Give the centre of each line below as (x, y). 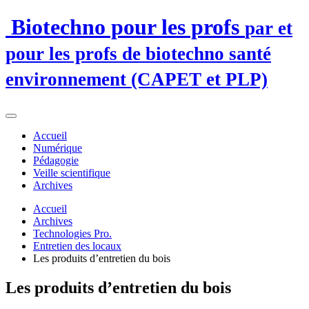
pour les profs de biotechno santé (138, 54)
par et (269, 29)
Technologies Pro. (72, 233)
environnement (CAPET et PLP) (137, 80)
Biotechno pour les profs (125, 27)
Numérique (58, 148)
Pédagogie (56, 160)
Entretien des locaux (77, 246)
